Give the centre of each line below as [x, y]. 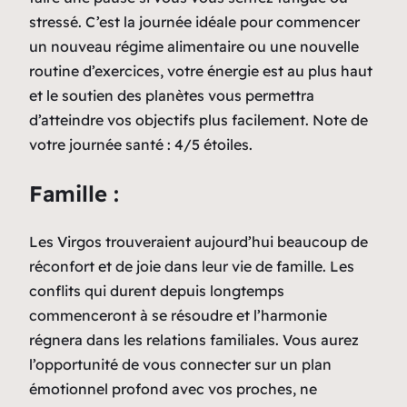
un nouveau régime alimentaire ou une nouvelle [194, 46]
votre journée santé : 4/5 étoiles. [141, 144]
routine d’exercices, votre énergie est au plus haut [201, 70]
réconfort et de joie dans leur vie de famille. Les [192, 266]
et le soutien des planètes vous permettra [172, 95]
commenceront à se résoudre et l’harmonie [178, 315]
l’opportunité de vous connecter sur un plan [180, 364]
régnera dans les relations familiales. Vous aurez [194, 339]
